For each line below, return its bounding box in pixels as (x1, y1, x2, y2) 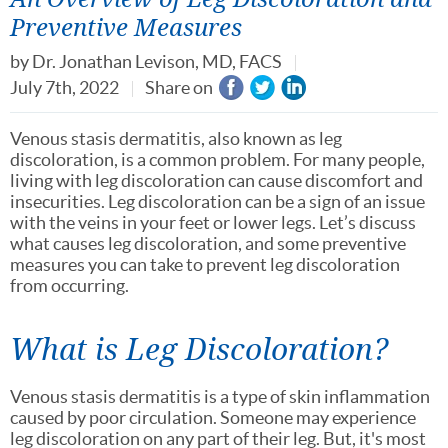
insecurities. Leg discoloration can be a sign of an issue (10, 190, 425, 212)
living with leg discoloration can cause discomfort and (10, 169, 423, 191)
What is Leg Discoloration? (10, 328, 388, 368)
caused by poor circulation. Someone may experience (10, 406, 416, 428)
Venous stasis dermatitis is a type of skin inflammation (10, 385, 430, 407)
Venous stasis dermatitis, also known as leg (10, 127, 342, 149)
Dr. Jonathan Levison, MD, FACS (32, 51, 282, 73)
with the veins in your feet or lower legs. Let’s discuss (10, 211, 416, 233)
